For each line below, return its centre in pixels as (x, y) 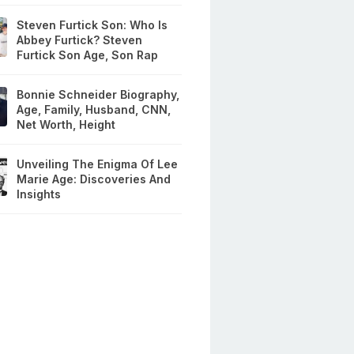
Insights (39, 194)
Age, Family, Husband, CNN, (94, 110)
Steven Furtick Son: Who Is (92, 25)
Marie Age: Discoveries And (94, 179)
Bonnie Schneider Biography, (98, 95)
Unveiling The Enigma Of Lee (98, 164)
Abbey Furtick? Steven (80, 40)
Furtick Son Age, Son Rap (88, 55)
